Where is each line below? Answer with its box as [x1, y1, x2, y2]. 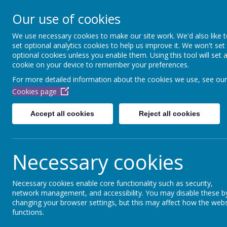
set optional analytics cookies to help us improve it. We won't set [12, 41, 225, 50]
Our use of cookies [12, 10, 121, 27]
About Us [88, 49, 123, 59]
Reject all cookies [138, 109, 200, 118]
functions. [12, 207, 44, 217]
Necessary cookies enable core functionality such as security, [12, 178, 213, 188]
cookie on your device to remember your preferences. [12, 60, 189, 69]
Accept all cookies [30, 109, 95, 118]
